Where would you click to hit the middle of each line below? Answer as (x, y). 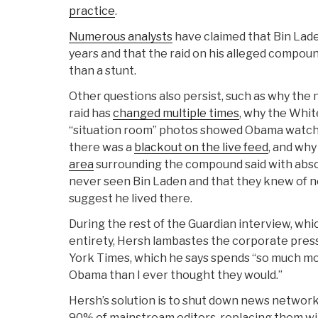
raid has (91, 114)
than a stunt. (103, 71)
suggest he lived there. (131, 199)
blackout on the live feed (201, 148)
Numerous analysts (121, 37)
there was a (102, 148)
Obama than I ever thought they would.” (176, 275)
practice (92, 11)
